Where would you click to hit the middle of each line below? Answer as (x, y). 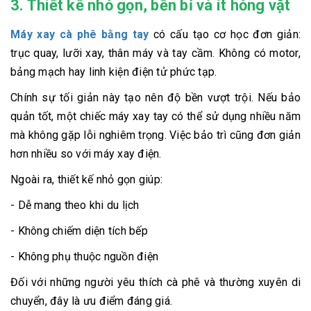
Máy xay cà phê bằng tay (82, 35)
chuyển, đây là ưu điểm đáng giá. (91, 301)
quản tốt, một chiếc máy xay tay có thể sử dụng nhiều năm (155, 117)
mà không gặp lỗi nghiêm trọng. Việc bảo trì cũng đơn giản (155, 135)
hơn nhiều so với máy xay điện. (86, 154)
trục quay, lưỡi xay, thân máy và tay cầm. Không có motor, (155, 53)
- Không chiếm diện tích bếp (79, 231)
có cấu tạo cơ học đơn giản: (227, 35)
